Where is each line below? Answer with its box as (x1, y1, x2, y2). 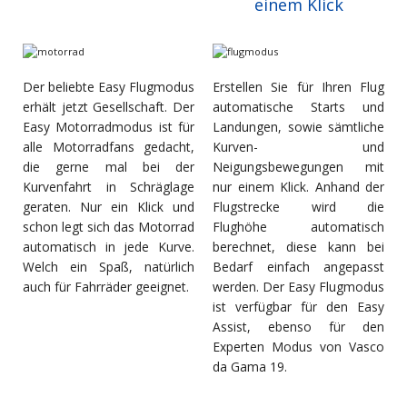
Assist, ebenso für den (213, 318, 384, 336)
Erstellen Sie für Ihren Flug (213, 78, 384, 96)
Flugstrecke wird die (213, 198, 384, 216)
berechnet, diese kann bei (213, 238, 384, 256)
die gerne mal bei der (23, 158, 194, 176)
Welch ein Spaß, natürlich (23, 258, 194, 276)
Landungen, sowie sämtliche (213, 118, 384, 136)
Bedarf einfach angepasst (213, 258, 384, 276)
